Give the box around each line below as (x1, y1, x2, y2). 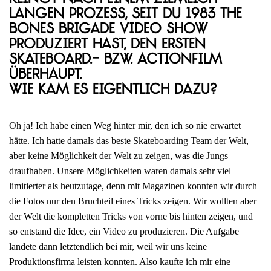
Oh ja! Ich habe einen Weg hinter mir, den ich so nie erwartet (9, 120, 241, 131)
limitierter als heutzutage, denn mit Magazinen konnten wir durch (9, 180, 257, 191)
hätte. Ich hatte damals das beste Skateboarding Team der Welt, (9, 135, 249, 146)
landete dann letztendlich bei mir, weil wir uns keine (9, 241, 207, 252)
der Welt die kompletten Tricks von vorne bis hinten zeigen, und (9, 211, 253, 221)
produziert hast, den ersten (9, 38, 206, 52)
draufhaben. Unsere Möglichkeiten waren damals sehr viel (9, 165, 231, 176)
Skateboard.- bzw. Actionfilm (9, 53, 222, 67)
